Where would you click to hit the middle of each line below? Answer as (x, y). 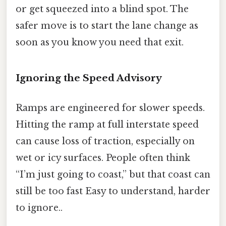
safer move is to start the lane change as (107, 25)
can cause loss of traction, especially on (105, 141)
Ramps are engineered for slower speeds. (110, 108)
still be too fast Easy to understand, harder (113, 191)
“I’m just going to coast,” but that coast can (113, 174)
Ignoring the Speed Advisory (89, 78)
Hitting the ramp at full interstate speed (107, 124)
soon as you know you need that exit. (100, 42)
